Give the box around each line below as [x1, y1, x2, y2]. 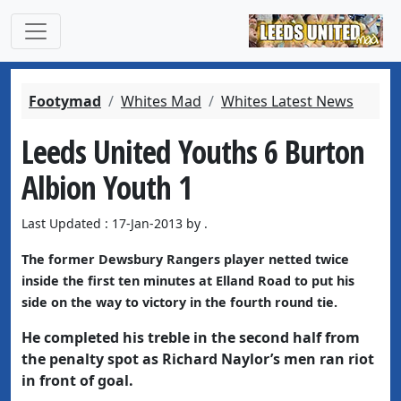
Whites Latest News [221, 91, 354, 111]
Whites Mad [121, 91, 201, 111]
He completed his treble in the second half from [21, 328, 360, 347]
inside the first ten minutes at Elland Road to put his [21, 272, 354, 289]
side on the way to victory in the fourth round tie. [21, 294, 337, 311]
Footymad [29, 91, 101, 111]
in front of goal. [21, 371, 133, 390]
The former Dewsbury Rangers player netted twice [21, 251, 349, 268]
